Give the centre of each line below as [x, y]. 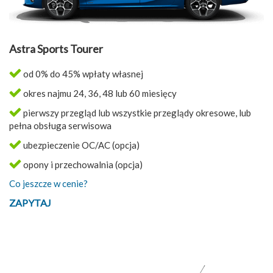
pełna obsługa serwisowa [60, 125]
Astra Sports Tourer [56, 48]
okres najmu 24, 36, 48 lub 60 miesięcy [99, 93]
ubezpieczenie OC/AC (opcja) [80, 145]
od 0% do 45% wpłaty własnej [82, 73]
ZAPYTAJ [30, 202]
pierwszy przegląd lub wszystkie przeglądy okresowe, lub [136, 112]
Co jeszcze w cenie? [48, 183]
